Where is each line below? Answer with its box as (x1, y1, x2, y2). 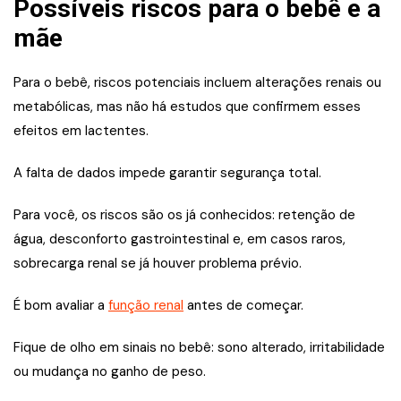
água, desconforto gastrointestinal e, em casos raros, (13, 230, 346, 249)
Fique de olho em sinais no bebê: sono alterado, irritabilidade (13, 338, 385, 357)
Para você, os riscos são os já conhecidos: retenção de (13, 206, 355, 225)
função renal (108, 296, 183, 315)
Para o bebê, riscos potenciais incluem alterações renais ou (13, 73, 381, 92)
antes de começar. (183, 296, 303, 315)
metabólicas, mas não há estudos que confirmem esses (13, 98, 361, 116)
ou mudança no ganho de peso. (13, 363, 206, 381)
